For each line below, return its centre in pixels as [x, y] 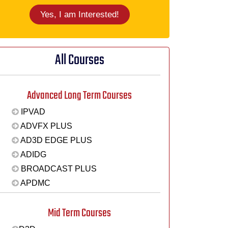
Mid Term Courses [79, 213]
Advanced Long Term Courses [79, 95]
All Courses [79, 61]
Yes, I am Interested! [98, 14]
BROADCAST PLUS [58, 169]
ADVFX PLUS [45, 126]
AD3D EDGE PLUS [55, 140]
